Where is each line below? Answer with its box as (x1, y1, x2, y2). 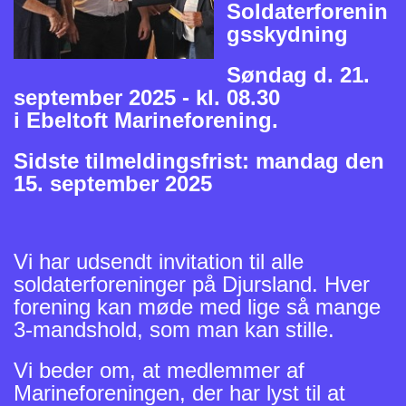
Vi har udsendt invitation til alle (14, 248, 304, 274)
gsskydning (227, 21, 348, 46)
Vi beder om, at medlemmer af (14, 357, 304, 382)
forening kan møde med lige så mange (14, 294, 381, 319)
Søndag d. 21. (227, 62, 370, 87)
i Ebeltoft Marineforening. (14, 107, 278, 132)
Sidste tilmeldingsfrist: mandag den (14, 148, 384, 173)
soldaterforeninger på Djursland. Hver (14, 271, 370, 296)
